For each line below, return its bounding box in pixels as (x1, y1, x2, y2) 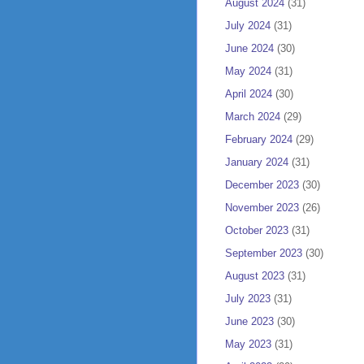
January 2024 (225, 155, 288, 168)
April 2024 (225, 87, 272, 100)
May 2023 (225, 337, 271, 350)
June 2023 (225, 314, 274, 327)
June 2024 (225, 41, 274, 54)
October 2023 (225, 223, 288, 236)
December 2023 (225, 178, 299, 191)
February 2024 (225, 132, 292, 145)
